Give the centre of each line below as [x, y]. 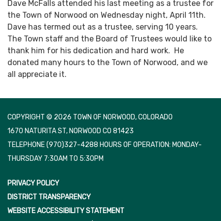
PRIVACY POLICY [33, 184]
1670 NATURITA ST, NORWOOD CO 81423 [71, 131]
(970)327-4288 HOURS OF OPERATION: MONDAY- [124, 145]
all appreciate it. [37, 74]
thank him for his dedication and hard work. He [96, 51]
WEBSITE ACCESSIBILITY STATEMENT [66, 211]
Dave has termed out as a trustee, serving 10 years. [104, 27]
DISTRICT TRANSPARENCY [49, 197]
